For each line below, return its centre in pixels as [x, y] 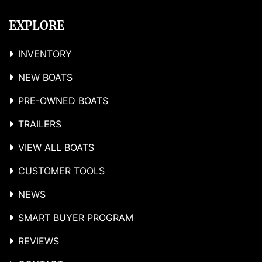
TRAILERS [40, 124]
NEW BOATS [45, 77]
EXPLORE [37, 26]
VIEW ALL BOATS [56, 148]
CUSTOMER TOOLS [61, 171]
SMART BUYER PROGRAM [76, 218]
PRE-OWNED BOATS [63, 101]
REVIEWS [39, 241]
